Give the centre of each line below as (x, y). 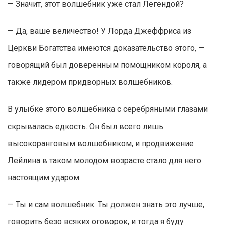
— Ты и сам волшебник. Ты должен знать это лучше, (106, 205)
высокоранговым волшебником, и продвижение (101, 144)
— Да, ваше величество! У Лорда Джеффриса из (99, 31)
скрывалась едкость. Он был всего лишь (85, 127)
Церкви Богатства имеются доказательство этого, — (106, 48)
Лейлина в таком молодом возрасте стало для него (104, 161)
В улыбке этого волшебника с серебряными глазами (108, 109)
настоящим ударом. (44, 178)
